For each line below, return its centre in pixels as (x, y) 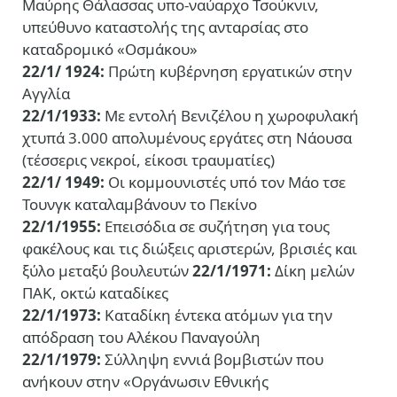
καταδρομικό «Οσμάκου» (110, 50)
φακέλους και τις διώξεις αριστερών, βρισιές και (190, 249)
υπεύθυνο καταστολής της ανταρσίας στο (165, 27)
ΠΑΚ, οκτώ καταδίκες (95, 293)
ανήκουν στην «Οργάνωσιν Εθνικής (145, 382)
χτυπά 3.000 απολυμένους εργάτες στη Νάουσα (187, 138)
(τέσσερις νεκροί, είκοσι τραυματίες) (148, 160)
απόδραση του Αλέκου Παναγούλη (141, 338)
